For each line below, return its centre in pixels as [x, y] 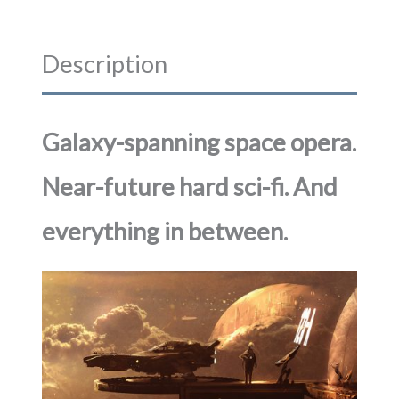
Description [105, 63]
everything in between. [165, 231]
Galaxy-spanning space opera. [199, 142]
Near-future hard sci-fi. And [190, 186]
